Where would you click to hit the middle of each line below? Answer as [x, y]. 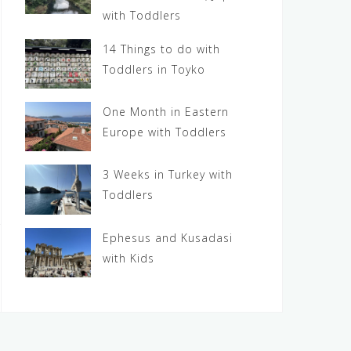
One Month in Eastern [166, 112]
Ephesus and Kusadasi [168, 237]
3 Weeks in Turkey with [168, 175]
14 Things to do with [162, 49]
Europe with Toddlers [165, 132]
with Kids [129, 258]
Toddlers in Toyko [154, 70]
